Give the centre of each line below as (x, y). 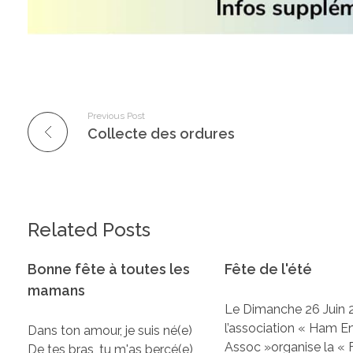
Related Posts (89, 230)
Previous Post (116, 116)
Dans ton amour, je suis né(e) (110, 330)
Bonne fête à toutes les (109, 269)
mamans (56, 290)
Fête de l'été (269, 269)
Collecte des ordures (161, 134)
